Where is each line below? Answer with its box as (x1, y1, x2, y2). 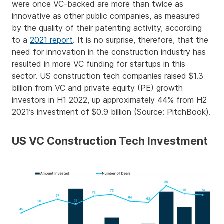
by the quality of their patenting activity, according (12, 23, 202, 33)
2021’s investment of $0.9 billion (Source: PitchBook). (12, 107, 211, 117)
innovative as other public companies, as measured (12, 11, 200, 21)
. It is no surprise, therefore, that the (73, 35, 208, 45)
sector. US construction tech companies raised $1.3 (12, 71, 203, 81)
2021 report (30, 35, 73, 45)
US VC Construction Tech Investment (12, 134, 208, 147)
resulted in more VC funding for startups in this (12, 59, 185, 69)
